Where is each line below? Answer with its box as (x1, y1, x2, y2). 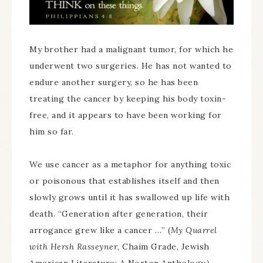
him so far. (29, 126, 74, 137)
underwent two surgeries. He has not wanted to (29, 60, 232, 71)
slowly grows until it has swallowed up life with (29, 192, 230, 203)
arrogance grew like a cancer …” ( (29, 225, 171, 235)
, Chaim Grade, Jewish (117, 241, 210, 252)
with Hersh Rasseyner (29, 241, 117, 252)
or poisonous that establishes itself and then (29, 176, 220, 186)
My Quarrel (170, 225, 217, 235)
